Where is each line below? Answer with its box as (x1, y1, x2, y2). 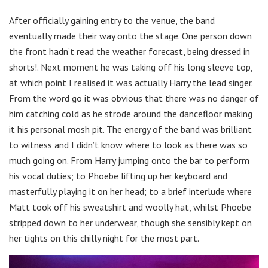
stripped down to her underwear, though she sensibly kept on (9, 216, 252, 229)
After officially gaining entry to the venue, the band (9, 14, 215, 26)
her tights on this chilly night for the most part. (9, 232, 199, 244)
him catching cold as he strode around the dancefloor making (9, 107, 252, 120)
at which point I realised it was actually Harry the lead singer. (9, 76, 252, 89)
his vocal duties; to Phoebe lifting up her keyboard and (9, 169, 227, 182)
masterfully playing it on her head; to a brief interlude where (9, 185, 252, 197)
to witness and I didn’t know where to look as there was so (9, 138, 248, 151)
